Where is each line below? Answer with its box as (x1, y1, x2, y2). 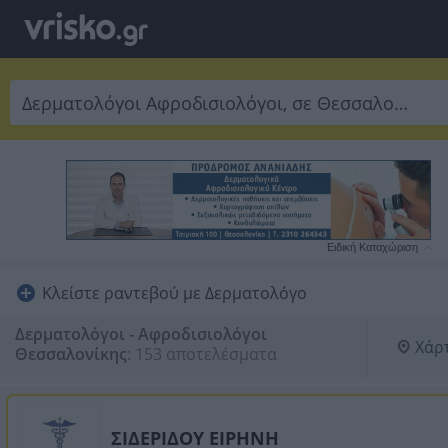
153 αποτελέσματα (135, 342, 277, 365)
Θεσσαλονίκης (15, 342, 127, 365)
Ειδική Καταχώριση (327, 240, 418, 253)
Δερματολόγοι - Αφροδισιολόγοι (15, 322, 267, 345)
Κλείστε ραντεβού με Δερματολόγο (42, 281, 307, 304)
